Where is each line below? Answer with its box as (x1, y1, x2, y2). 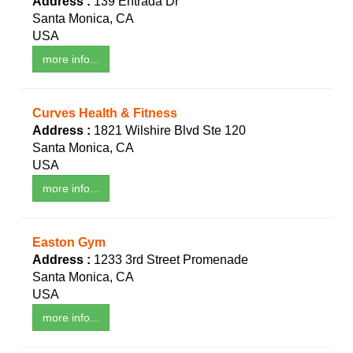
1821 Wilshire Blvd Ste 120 (94, 124, 246, 138)
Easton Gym (32, 236, 106, 250)
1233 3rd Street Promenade (94, 253, 248, 267)
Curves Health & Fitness (32, 106, 177, 121)
